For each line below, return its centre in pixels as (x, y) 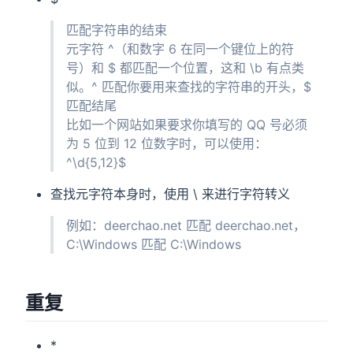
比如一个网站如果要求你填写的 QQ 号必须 (187, 124)
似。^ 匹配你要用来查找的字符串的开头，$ (189, 86)
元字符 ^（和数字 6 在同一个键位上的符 (180, 48)
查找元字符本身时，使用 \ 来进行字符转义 (170, 193)
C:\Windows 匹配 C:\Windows (154, 244)
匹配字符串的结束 (117, 30)
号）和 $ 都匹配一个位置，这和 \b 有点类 (185, 67)
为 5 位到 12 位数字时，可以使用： (167, 143)
